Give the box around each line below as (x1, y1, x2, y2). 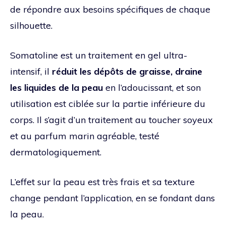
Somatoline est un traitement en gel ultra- (10, 49, 187, 61)
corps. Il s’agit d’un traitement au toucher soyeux (10, 114, 213, 126)
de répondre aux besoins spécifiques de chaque (10, 3, 210, 15)
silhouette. (10, 19, 52, 31)
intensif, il (10, 65, 52, 77)
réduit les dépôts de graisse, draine (52, 65, 202, 77)
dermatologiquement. (10, 146, 101, 158)
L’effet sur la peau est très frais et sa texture (10, 176, 195, 188)
